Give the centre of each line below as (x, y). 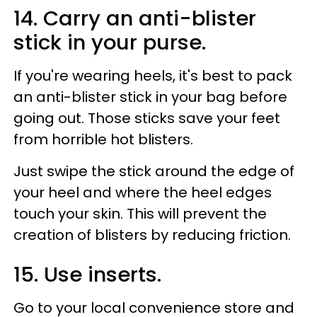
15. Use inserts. (87, 274)
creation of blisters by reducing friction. (152, 235)
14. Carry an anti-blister (135, 18)
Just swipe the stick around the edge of (154, 171)
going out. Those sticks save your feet (147, 118)
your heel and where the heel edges (143, 192)
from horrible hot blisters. (103, 139)
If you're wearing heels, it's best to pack (153, 75)
